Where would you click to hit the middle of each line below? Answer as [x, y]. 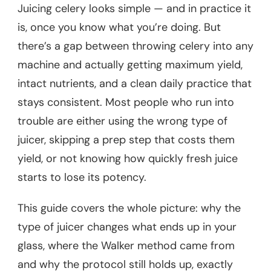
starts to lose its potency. [82, 178]
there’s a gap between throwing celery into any [135, 46]
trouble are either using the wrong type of [122, 121]
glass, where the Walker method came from [126, 246]
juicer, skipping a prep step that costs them [126, 140]
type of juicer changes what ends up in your [127, 227]
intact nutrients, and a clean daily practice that [135, 84]
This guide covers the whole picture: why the [129, 208]
